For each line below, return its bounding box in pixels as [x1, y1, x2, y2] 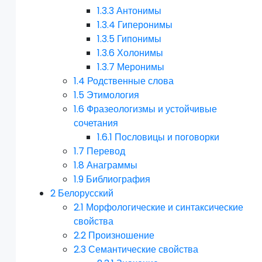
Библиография [86, 173, 151, 187]
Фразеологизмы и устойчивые [87, 102, 218, 116]
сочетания [74, 116, 119, 130]
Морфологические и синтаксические [86, 201, 244, 215]
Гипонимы [117, 32, 162, 46]
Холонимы [117, 46, 164, 60]
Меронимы [117, 60, 165, 74]
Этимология [87, 88, 140, 102]
